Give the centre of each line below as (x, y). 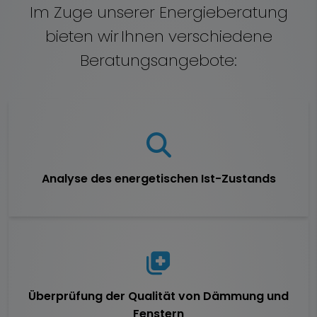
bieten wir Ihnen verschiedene (158, 36)
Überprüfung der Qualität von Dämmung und (158, 296)
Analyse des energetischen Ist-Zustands (158, 178)
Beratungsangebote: (158, 60)
